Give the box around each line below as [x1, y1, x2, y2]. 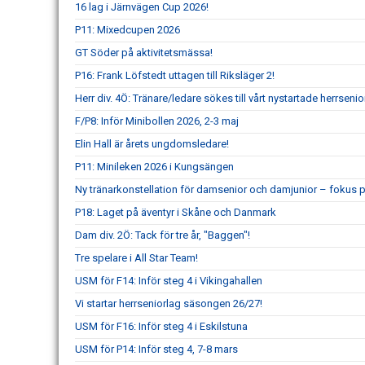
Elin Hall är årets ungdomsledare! [75, 138, 229, 150]
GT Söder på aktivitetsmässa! [75, 46, 213, 59]
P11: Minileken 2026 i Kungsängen [75, 161, 234, 173]
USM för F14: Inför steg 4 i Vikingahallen [75, 275, 262, 287]
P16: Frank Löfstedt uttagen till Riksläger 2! [75, 69, 275, 81]
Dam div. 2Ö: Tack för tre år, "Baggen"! [75, 229, 250, 241]
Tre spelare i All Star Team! [75, 252, 198, 264]
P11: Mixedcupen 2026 [75, 24, 180, 36]
